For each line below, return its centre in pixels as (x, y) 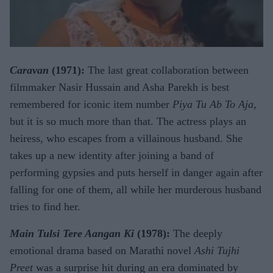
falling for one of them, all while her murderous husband (136, 190)
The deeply (196, 234)
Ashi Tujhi (217, 251)
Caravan (29, 70)
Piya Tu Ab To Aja (213, 105)
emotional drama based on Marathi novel (102, 251)
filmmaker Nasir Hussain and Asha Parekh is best (119, 87)
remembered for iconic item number (91, 105)
